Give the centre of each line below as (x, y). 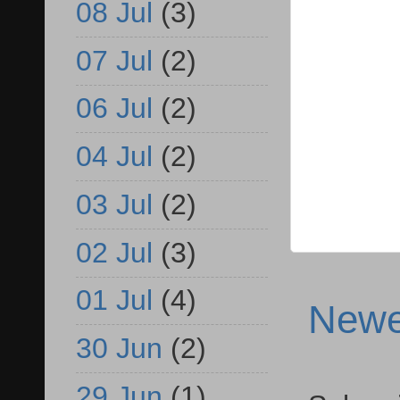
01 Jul (114, 300)
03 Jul (114, 204)
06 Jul (114, 108)
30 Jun (119, 349)
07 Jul (114, 60)
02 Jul (114, 252)
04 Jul (114, 157)
